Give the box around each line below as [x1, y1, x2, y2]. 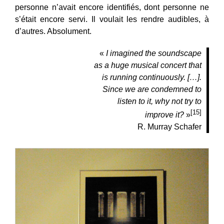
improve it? [145, 110, 184, 119]
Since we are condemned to [102, 85, 201, 94]
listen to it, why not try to [117, 97, 201, 106]
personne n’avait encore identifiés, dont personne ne [15, 3, 209, 12]
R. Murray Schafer [137, 122, 201, 131]
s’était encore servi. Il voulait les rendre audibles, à [15, 15, 209, 24]
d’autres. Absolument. [15, 27, 91, 36]
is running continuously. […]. [102, 73, 201, 82]
